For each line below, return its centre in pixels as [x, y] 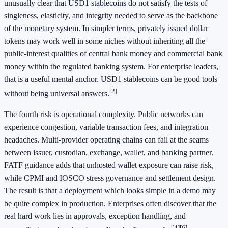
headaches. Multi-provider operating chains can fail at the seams [106, 139]
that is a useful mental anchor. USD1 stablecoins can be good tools [111, 79]
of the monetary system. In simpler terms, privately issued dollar [106, 28]
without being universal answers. [57, 93]
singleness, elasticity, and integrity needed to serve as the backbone [111, 15]
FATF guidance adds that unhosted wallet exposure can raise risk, [109, 165]
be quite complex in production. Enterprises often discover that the [110, 203]
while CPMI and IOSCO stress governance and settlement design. [110, 178]
